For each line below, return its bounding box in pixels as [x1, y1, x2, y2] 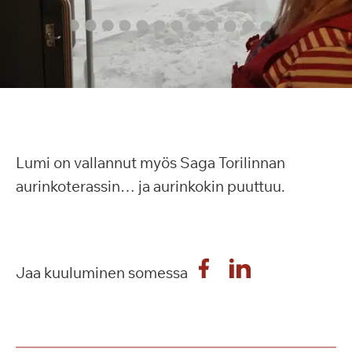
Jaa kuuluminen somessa [16, 263, 188, 282]
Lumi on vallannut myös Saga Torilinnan [16, 153, 285, 172]
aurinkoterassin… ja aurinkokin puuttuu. [16, 177, 285, 196]
